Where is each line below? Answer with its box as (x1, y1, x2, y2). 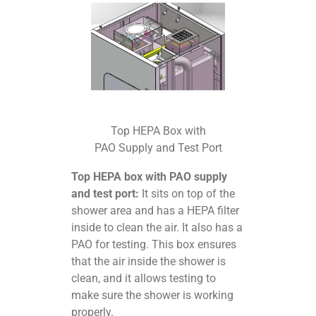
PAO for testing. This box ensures (71, 237, 237, 251)
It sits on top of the (139, 186, 236, 200)
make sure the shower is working (71, 288, 234, 302)
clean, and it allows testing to (71, 271, 217, 285)
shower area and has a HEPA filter (71, 203, 240, 217)
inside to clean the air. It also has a (71, 220, 243, 234)
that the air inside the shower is (71, 254, 226, 268)
